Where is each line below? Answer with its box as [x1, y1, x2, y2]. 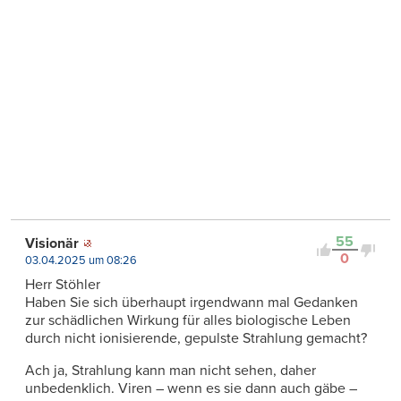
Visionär [25, 235, 79, 253]
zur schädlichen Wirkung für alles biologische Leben [25, 311, 351, 330]
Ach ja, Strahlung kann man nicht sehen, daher [25, 362, 316, 380]
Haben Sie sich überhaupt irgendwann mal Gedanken [25, 294, 358, 312]
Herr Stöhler [25, 276, 100, 294]
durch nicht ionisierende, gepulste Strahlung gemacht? [25, 329, 367, 348]
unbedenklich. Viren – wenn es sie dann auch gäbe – [25, 380, 357, 398]
